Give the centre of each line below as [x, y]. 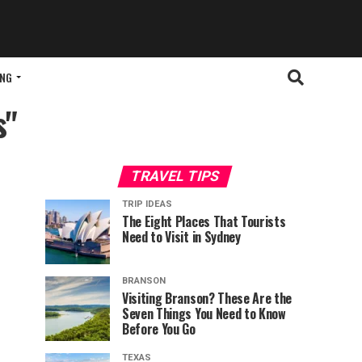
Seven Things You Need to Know [204, 314]
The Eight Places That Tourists [204, 222]
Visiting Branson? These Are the [207, 299]
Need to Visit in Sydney [181, 237]
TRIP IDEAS [147, 204]
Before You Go [159, 329]
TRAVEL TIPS [175, 177]
